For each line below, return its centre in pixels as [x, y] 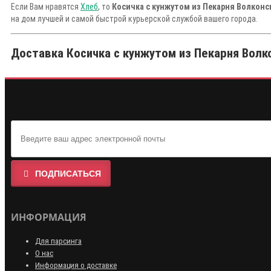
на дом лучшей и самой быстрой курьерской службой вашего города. [134, 19]
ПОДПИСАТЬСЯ [68, 174]
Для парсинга [58, 241]
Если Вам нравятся [46, 7]
